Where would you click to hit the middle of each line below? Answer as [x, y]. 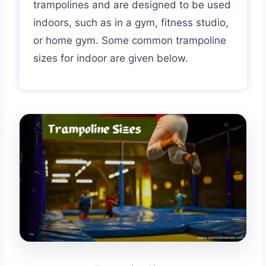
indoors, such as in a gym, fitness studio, [131, 22]
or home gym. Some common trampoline [130, 40]
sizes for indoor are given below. [111, 58]
